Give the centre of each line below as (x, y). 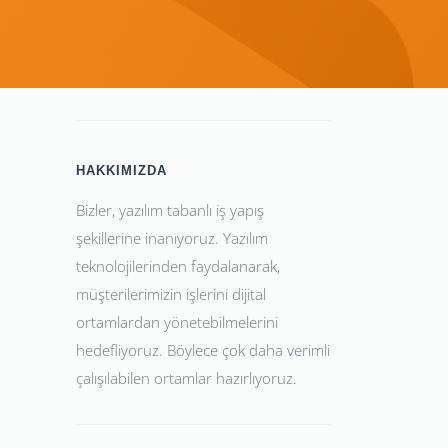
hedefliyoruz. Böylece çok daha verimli (203, 350)
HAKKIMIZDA (121, 170)
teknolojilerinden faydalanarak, (178, 266)
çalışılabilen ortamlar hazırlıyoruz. (186, 378)
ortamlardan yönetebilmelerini (177, 322)
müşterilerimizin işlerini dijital (171, 294)
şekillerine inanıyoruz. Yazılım (172, 238)
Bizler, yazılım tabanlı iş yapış (170, 210)
